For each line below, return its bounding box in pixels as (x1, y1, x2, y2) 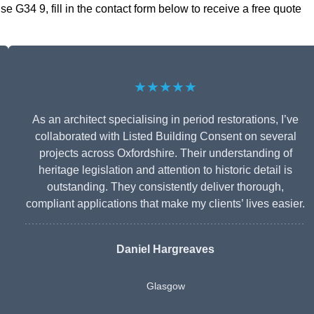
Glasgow (146, 280, 185, 292)
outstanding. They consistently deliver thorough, (47, 181, 284, 193)
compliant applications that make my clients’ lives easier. (26, 198, 305, 210)
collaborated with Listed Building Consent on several (34, 130, 296, 143)
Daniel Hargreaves (116, 243, 214, 256)
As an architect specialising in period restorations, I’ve (32, 114, 299, 126)
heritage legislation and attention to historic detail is (39, 164, 292, 177)
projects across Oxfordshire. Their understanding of (39, 147, 292, 160)
